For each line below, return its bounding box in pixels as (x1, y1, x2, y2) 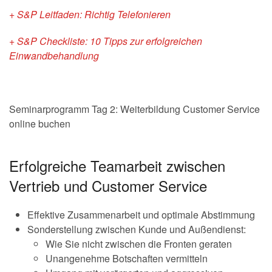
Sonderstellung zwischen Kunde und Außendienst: (27, 222, 246, 236)
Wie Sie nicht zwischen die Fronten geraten (46, 236, 232, 251)
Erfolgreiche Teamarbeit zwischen (9, 154, 225, 176)
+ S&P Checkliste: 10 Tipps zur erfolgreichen (9, 33, 202, 48)
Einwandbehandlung (9, 48, 99, 63)
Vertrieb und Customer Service (9, 174, 207, 196)
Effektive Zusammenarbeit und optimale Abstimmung (27, 207, 255, 222)
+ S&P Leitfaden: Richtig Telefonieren (9, 7, 171, 21)
